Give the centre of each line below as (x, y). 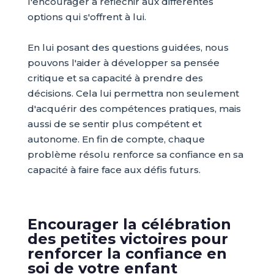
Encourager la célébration (129, 224)
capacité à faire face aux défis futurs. (114, 170)
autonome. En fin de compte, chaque (116, 139)
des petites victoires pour (128, 239)
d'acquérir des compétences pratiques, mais (134, 109)
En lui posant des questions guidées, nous (128, 47)
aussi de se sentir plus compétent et (114, 124)
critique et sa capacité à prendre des (115, 78)
